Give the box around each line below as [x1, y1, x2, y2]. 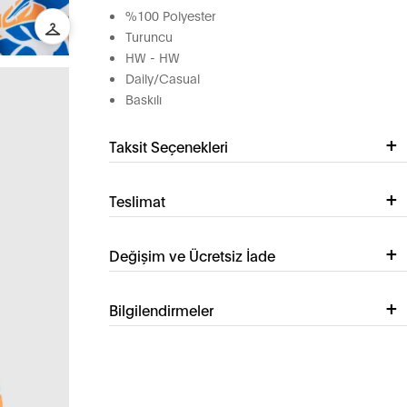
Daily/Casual [124, 69, 200, 87]
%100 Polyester [124, 6, 216, 25]
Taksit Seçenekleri [108, 136, 228, 156]
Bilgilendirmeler [108, 300, 213, 320]
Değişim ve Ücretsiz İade [108, 245, 275, 265]
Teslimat [108, 191, 165, 211]
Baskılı [124, 90, 162, 108]
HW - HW [124, 48, 180, 66]
